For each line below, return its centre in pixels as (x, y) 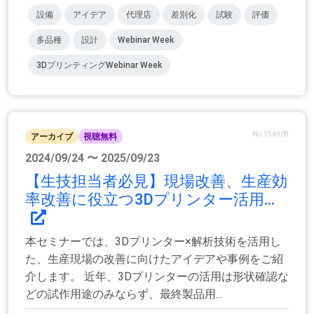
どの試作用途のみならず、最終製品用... (124, 294)
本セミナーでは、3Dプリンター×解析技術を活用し (153, 241)
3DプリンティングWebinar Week (99, 66)
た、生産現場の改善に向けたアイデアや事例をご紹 (154, 259)
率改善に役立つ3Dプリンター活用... (150, 199)
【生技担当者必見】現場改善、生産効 (156, 181)
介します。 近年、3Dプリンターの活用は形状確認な (157, 276)
